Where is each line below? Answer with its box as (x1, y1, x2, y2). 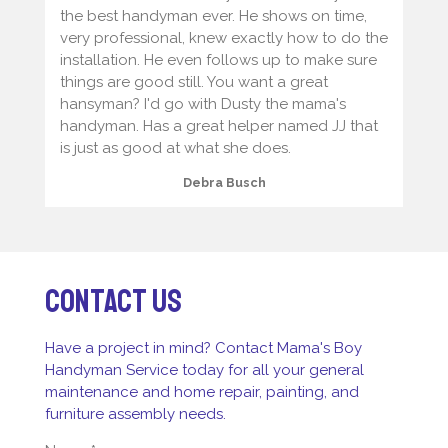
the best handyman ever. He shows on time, (59, 6, 367, 25)
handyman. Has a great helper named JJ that (59, 116, 378, 135)
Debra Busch (182, 174, 266, 190)
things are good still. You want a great (59, 72, 328, 91)
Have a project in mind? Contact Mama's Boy (44, 338, 362, 357)
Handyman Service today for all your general (44, 360, 364, 379)
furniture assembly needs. (44, 404, 226, 423)
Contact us (44, 280, 182, 322)
